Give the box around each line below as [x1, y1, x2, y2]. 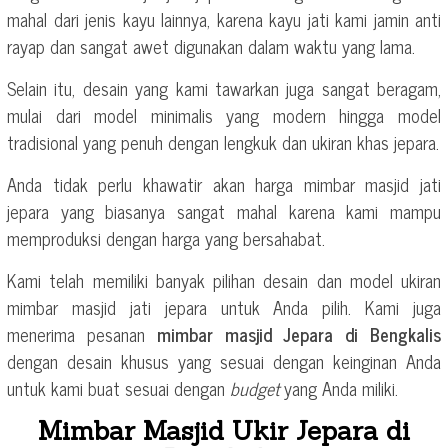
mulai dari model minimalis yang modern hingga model [7, 99, 441, 130]
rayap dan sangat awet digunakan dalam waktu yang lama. [7, 30, 415, 61]
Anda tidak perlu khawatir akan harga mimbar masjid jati [7, 168, 441, 199]
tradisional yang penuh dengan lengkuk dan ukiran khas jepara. [7, 126, 439, 157]
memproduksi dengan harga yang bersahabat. [7, 222, 325, 253]
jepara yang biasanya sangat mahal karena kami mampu [7, 195, 441, 226]
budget [230, 372, 284, 403]
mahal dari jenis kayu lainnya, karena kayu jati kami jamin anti [7, 3, 441, 34]
